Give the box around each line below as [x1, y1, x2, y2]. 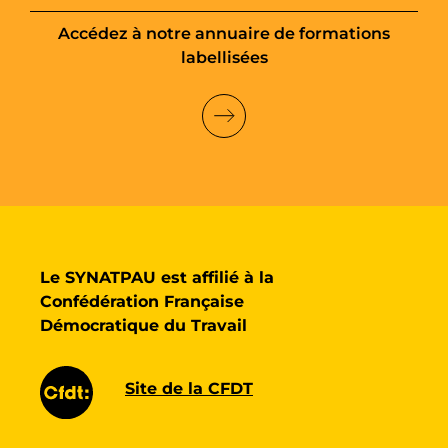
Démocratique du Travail [40, 315, 247, 335]
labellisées [180, 47, 268, 67]
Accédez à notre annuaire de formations [58, 23, 390, 43]
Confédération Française [40, 291, 244, 311]
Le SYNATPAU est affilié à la [40, 267, 274, 287]
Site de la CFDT [125, 378, 253, 398]
